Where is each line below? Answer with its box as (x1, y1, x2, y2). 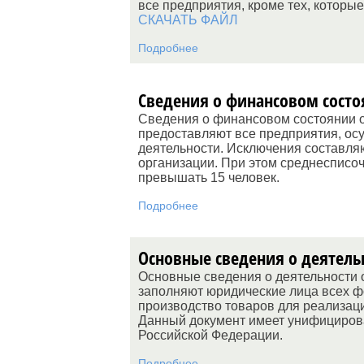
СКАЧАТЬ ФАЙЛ (138, 13, 238, 27)
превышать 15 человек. (138, 171, 279, 184)
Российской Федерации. (138, 328, 283, 342)
